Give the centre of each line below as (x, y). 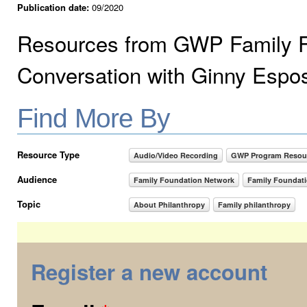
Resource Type (48, 154)
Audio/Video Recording (176, 155)
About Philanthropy (170, 204)
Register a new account (149, 271)
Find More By (94, 118)
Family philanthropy (255, 204)
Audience (37, 179)
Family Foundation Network (184, 180)
